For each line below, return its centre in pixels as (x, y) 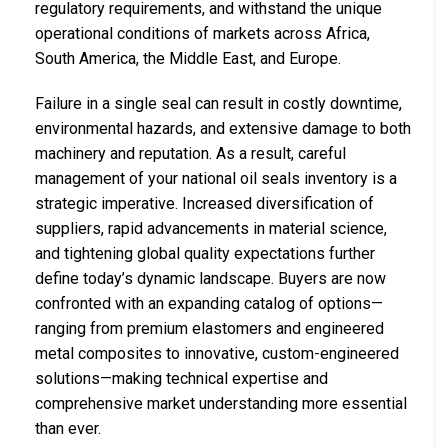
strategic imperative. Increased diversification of (204, 204)
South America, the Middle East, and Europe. (188, 58)
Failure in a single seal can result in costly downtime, (218, 104)
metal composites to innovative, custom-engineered (217, 354)
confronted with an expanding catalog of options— (209, 304)
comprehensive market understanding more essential (221, 404)
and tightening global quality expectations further (205, 254)
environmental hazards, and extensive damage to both (223, 129)
